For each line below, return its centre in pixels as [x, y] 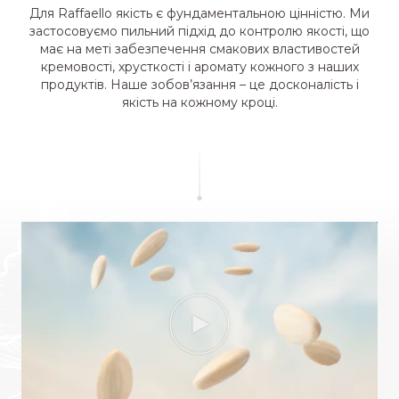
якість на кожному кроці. [199, 102]
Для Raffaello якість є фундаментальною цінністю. [187, 13]
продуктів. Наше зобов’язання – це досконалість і [199, 84]
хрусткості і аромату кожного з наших [236, 66]
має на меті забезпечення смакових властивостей [199, 49]
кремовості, [77, 66]
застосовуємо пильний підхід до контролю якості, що [199, 31]
